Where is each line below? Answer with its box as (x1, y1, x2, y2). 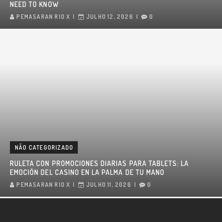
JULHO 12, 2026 (86, 13, 133, 21)
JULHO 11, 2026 (86, 180, 131, 188)
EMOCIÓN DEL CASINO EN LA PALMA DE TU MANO (10, 167, 165, 176)
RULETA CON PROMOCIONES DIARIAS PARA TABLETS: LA (10, 159, 189, 167)
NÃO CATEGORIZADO (15, 143, 74, 151)
